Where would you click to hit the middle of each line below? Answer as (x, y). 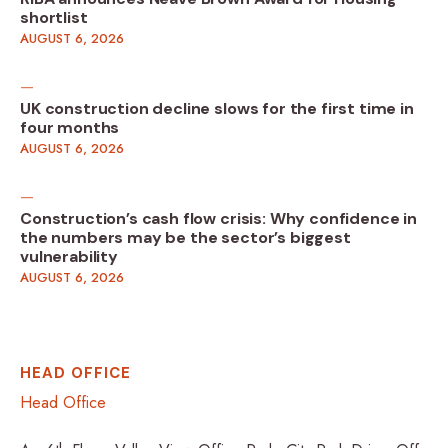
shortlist (54, 18)
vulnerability (69, 257)
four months (70, 128)
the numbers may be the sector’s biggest (185, 238)
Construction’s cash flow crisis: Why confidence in (218, 219)
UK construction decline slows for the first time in (217, 109)
